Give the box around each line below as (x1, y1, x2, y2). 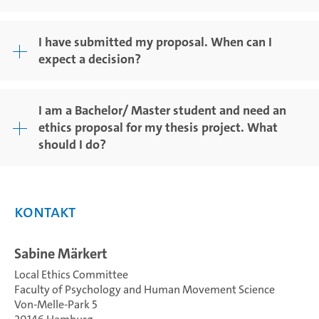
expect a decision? (38, 51, 141, 68)
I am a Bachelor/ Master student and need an (38, 102, 286, 119)
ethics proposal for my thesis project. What (38, 119, 278, 136)
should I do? (38, 136, 106, 153)
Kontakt (14, 200, 75, 223)
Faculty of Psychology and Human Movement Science (14, 282, 275, 297)
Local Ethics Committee (14, 267, 128, 282)
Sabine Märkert (14, 244, 108, 263)
